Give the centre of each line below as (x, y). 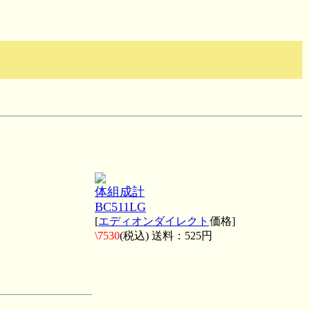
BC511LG (120, 207)
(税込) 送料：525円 (166, 236)
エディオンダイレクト (154, 221)
